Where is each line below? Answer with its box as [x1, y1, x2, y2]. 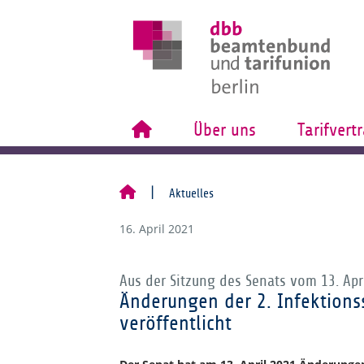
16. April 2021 [119, 221, 194, 236]
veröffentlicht [119, 313, 232, 335]
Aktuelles [169, 187, 214, 200]
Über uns [193, 120, 256, 140]
